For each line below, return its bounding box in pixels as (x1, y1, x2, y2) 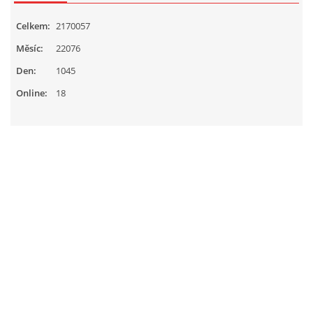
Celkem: (16, 20, 50, 33)
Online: (16, 87, 48, 100)
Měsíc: (16, 42, 43, 55)
